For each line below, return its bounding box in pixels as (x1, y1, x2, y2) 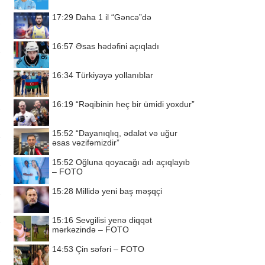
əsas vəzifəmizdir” (52, 138, 119, 147)
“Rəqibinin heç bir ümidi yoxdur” (76, 99, 195, 109)
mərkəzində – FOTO (52, 225, 129, 234)
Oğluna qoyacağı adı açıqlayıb (76, 157, 190, 167)
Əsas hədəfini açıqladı (76, 41, 159, 51)
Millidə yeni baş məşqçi (76, 186, 162, 196)
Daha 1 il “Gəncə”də (76, 12, 151, 22)
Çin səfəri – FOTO (76, 244, 144, 254)
